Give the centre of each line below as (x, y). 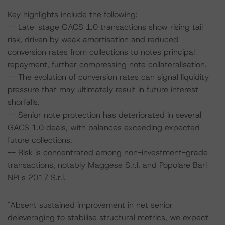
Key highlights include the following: (73, 14)
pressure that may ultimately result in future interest (103, 90)
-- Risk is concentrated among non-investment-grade (108, 152)
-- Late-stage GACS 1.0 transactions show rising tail (105, 27)
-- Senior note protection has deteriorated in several (104, 115)
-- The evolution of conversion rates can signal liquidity (108, 77)
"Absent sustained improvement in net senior (90, 205)
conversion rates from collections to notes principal (101, 52)
